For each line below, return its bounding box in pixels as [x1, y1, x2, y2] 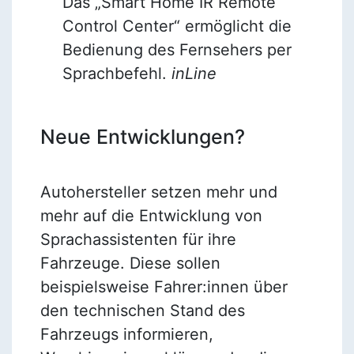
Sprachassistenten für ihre [40, 229, 236, 249]
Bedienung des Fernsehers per [62, 40, 292, 59]
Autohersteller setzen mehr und [40, 182, 277, 201]
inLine [171, 63, 217, 83]
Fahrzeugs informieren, [40, 324, 213, 344]
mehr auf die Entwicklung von [40, 205, 262, 225]
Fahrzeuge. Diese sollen [40, 253, 220, 273]
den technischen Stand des [40, 300, 245, 320]
